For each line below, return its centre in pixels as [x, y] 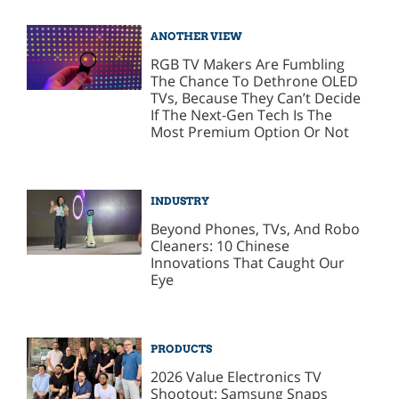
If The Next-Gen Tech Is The [242, 115]
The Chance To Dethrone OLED [255, 81]
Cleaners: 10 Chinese [220, 245]
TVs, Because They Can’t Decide [256, 98]
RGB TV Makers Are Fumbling [248, 65]
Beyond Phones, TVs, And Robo [256, 228]
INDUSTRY [180, 201]
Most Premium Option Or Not [250, 132]
